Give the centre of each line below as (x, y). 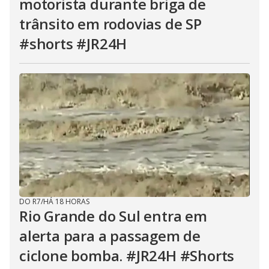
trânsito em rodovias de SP (110, 24)
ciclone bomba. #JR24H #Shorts (127, 256)
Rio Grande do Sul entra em (113, 216)
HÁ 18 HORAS (66, 202)
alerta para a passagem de (110, 236)
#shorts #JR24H (73, 44)
